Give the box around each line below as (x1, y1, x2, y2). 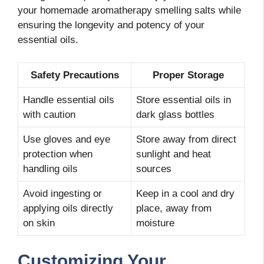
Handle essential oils (23, 94, 114, 105)
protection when (23, 148, 93, 160)
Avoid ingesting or (23, 187, 102, 199)
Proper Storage (152, 69, 224, 81)
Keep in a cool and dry (136, 187, 235, 199)
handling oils (23, 163, 78, 174)
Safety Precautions (30, 69, 119, 81)
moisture (136, 217, 174, 229)
